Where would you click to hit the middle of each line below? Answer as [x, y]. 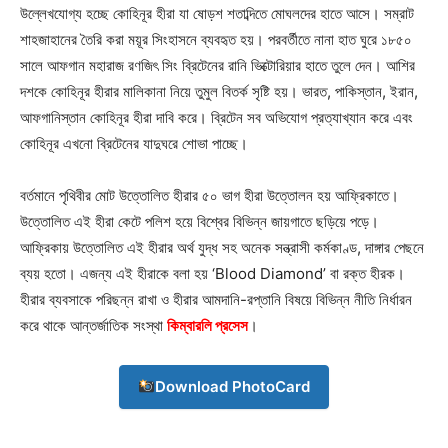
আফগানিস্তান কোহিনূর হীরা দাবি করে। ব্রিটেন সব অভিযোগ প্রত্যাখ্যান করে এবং [216, 117]
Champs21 [224, 408]
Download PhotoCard [233, 386]
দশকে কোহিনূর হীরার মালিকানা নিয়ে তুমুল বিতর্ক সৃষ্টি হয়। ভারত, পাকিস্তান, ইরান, [219, 91]
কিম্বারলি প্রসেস [207, 325]
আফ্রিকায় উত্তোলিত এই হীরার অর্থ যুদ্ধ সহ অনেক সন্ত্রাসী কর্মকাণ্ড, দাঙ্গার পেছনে [222, 247]
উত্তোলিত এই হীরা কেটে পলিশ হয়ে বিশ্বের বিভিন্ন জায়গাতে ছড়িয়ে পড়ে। [199, 221]
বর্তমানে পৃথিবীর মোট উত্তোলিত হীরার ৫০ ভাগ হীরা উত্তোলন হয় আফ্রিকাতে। [209, 195]
